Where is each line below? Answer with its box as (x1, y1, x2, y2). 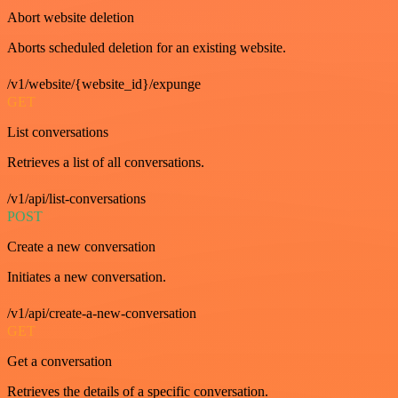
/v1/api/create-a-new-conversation (7, 305, 196, 321)
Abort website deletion (7, 9, 134, 25)
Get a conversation (7, 353, 112, 369)
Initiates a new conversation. (7, 268, 166, 284)
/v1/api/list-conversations (7, 190, 146, 206)
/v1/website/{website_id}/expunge (7, 76, 201, 92)
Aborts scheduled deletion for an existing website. (7, 39, 286, 55)
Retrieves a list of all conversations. (7, 154, 204, 170)
